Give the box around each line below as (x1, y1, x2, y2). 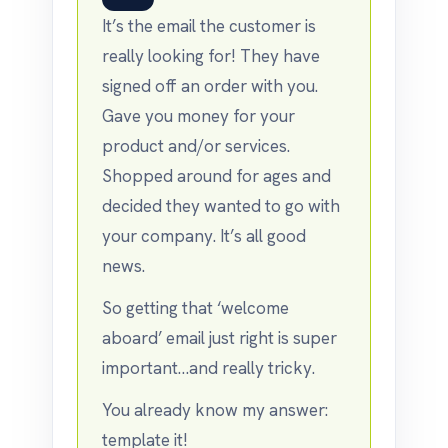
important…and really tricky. (102, 357, 315, 379)
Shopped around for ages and (102, 165, 331, 187)
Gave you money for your (102, 105, 295, 127)
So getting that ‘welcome (102, 297, 289, 319)
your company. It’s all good (102, 225, 306, 247)
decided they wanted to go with (102, 195, 340, 217)
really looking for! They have (102, 45, 320, 67)
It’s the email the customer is (102, 15, 316, 37)
